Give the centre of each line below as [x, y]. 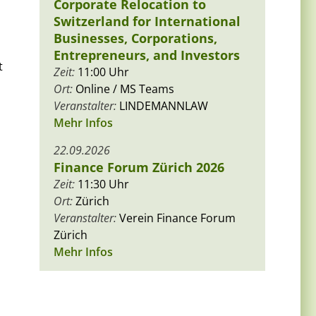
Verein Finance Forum [176, 218]
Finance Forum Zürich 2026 [139, 168]
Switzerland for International [147, 22]
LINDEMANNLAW [162, 106]
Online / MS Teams [123, 89]
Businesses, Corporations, [135, 38]
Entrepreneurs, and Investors [147, 55]
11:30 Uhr [102, 184]
